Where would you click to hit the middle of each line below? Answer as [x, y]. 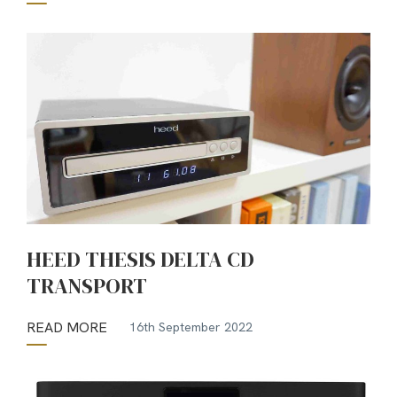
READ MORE [67, 327]
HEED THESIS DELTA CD [140, 259]
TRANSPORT [87, 285]
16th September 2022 [191, 327]
